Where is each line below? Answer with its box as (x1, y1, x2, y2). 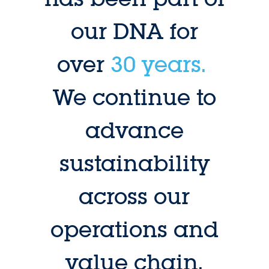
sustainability (59, 150, 210, 177)
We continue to (52, 83, 216, 110)
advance (85, 116, 184, 144)
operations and (50, 216, 219, 243)
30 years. (104, 50, 212, 77)
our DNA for (70, 17, 198, 44)
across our (79, 183, 190, 210)
